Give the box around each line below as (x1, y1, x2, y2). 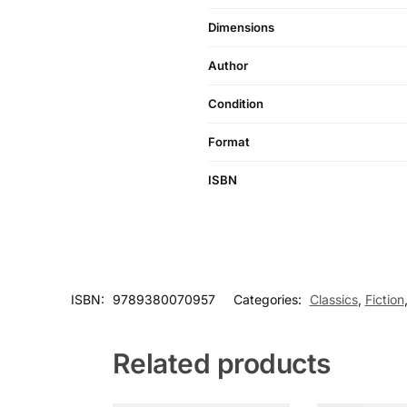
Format (208, 134, 250, 150)
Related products (112, 347, 331, 381)
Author (208, 58, 248, 74)
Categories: (233, 292, 305, 308)
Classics (309, 292, 358, 308)
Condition (208, 96, 263, 112)
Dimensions (208, 20, 274, 35)
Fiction (364, 292, 404, 308)
